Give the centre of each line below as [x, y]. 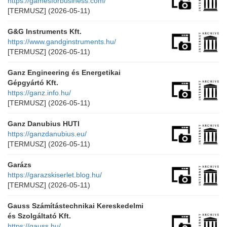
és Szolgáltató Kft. [39, 216]
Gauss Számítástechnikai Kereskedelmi [75, 206]
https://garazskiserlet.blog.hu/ [55, 175]
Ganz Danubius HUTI [44, 124]
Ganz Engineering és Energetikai [64, 72]
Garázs [20, 165]
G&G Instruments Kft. [45, 31]
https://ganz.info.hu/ [39, 93]
